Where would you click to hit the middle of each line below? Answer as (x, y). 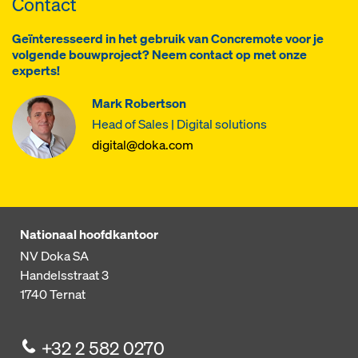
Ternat (68, 294)
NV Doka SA (54, 256)
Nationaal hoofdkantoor (89, 235)
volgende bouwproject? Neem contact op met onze (159, 55)
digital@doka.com (143, 145)
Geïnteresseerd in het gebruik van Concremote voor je (168, 39)
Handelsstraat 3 (64, 275)
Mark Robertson (139, 104)
